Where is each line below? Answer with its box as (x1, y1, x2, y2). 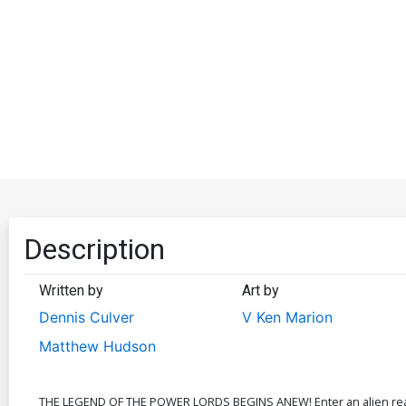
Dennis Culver (39, 307, 134, 326)
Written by (39, 281, 103, 299)
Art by (241, 281, 279, 299)
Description (24, 231, 165, 266)
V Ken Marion (241, 307, 333, 326)
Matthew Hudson (39, 336, 156, 355)
